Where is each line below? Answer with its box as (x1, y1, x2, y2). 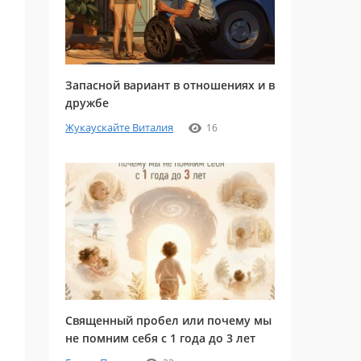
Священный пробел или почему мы (65, 313, 272, 328)
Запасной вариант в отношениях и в (65, 77, 275, 93)
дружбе (65, 95, 109, 110)
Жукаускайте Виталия (65, 120, 173, 135)
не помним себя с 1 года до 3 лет (65, 330, 255, 346)
